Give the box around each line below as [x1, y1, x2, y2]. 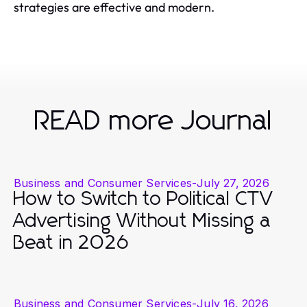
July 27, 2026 [197, 175, 269, 190]
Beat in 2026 [14, 233, 130, 253]
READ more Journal [34, 107, 273, 135]
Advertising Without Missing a [14, 211, 271, 231]
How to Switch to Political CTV [14, 189, 273, 209]
